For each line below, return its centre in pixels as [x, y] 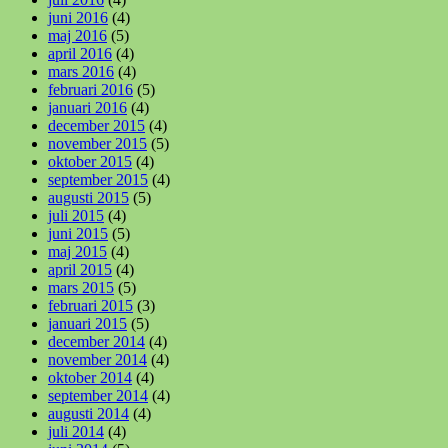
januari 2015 [87, 323]
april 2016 [80, 53]
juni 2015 [78, 233]
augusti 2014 [88, 413]
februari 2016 [90, 89]
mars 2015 [81, 287]
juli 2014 [76, 431]
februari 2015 [90, 305]
